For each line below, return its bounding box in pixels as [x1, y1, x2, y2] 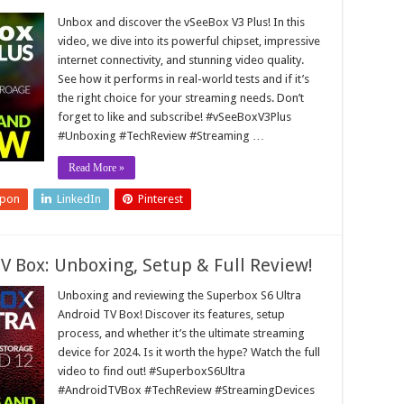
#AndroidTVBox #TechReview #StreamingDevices [58, 383, 315, 397]
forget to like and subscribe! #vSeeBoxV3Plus [58, 110, 291, 124]
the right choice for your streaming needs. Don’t [58, 91, 304, 105]
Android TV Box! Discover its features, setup [58, 308, 285, 321]
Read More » [69, 161, 124, 174]
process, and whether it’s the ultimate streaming [58, 326, 305, 340]
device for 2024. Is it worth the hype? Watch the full [58, 345, 320, 359]
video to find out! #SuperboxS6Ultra [58, 364, 245, 378]
